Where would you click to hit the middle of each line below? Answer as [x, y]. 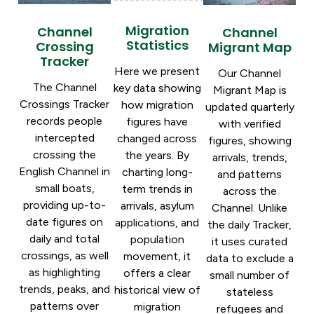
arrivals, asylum [157, 206]
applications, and [157, 223]
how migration [157, 105]
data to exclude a [250, 258]
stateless [250, 292]
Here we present [157, 71]
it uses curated [250, 241]
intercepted [64, 138]
